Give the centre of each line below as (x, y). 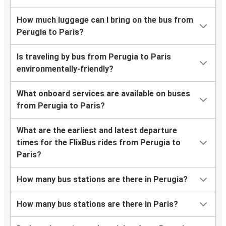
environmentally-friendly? (65, 69)
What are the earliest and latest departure (97, 131)
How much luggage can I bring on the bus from (105, 20)
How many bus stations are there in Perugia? (102, 180)
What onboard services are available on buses (103, 94)
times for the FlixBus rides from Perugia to (99, 143)
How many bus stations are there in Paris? (97, 204)
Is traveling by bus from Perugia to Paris (94, 57)
